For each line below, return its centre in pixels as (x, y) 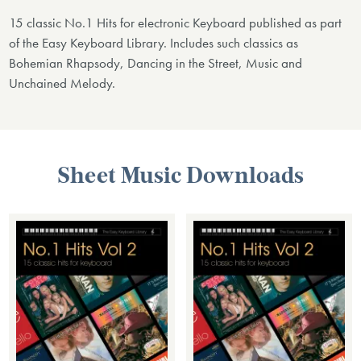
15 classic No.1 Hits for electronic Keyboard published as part (176, 23)
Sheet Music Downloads (180, 177)
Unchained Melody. (62, 84)
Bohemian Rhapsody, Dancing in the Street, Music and (156, 64)
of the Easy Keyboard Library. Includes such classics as (154, 44)
